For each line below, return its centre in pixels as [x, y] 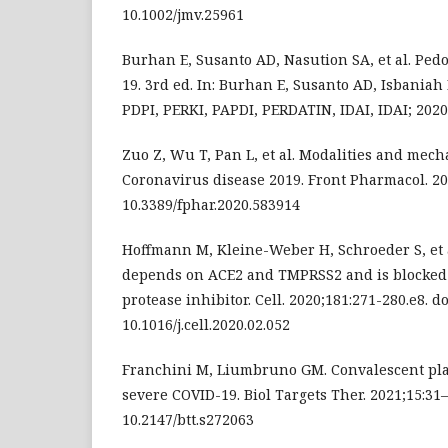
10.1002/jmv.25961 [183, 14]
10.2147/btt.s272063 [188, 419]
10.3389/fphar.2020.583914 [211, 204]
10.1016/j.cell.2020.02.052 [206, 324]
